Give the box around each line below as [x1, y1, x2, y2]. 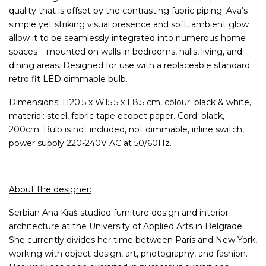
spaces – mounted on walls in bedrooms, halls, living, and [9, 46, 242, 58]
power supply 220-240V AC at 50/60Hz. [9, 138, 174, 149]
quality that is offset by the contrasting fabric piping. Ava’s [9, 5, 248, 17]
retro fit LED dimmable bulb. [9, 74, 129, 85]
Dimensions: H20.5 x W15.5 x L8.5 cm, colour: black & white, [9, 97, 251, 108]
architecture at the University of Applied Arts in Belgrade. [9, 221, 244, 232]
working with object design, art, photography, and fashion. [9, 248, 248, 259]
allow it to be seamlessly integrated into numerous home [9, 33, 246, 44]
